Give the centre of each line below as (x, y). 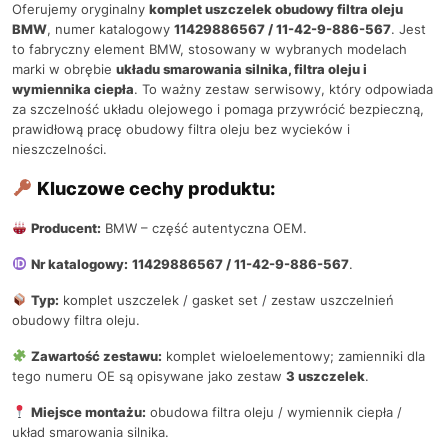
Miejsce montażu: (88, 411)
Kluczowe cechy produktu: (153, 188)
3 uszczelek (325, 375)
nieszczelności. (59, 148)
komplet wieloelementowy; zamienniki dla (293, 355)
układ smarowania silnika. (90, 431)
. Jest (408, 28)
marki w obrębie (64, 68)
